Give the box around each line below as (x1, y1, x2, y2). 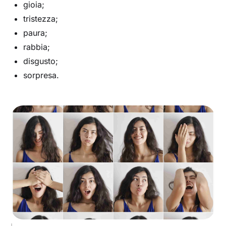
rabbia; (23, 41, 50, 52)
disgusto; (23, 55, 59, 66)
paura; (23, 27, 48, 38)
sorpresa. (23, 70, 60, 80)
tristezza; (23, 13, 59, 24)
